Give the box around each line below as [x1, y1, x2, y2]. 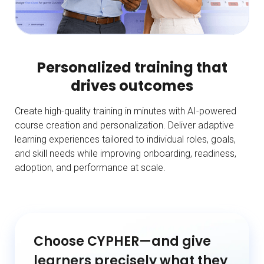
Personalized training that [37, 57, 227, 77]
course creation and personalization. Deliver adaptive [15, 119, 234, 131]
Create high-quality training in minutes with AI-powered [15, 105, 236, 117]
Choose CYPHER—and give [34, 232, 211, 250]
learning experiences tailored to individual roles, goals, [15, 133, 236, 145]
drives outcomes [71, 75, 193, 95]
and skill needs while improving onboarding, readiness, [15, 147, 236, 159]
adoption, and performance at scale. [15, 161, 166, 173]
